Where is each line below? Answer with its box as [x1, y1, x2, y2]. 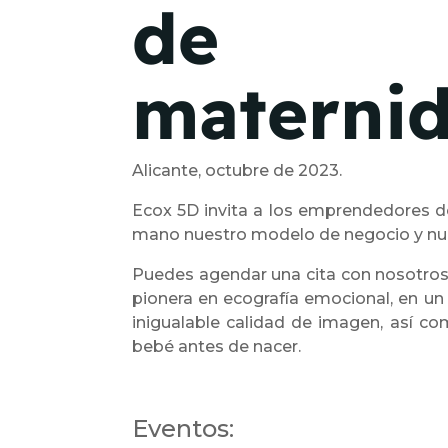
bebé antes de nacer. [132, 337, 305, 356]
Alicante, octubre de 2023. [132, 161, 342, 180]
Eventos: [132, 414, 234, 443]
